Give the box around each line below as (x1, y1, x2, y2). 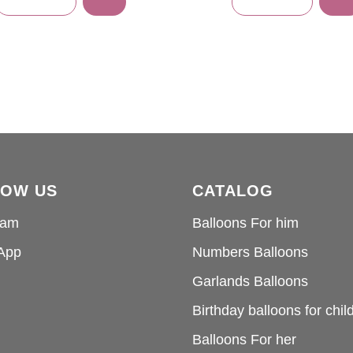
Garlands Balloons (192, 273, 308, 290)
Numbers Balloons (192, 244, 308, 261)
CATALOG (192, 182, 273, 200)
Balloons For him (192, 215, 299, 232)
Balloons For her (192, 332, 296, 348)
